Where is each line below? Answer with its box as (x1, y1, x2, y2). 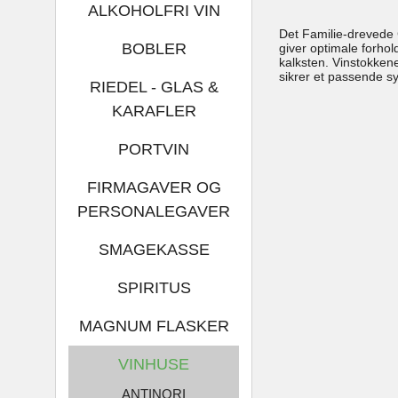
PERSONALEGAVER (77, 202, 231, 220)
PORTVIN (118, 139, 190, 158)
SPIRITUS (116, 278, 191, 297)
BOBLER (121, 39, 187, 58)
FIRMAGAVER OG (86, 178, 221, 196)
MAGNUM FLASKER (78, 316, 229, 335)
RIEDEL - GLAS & (89, 77, 219, 96)
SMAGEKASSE (98, 240, 210, 259)
